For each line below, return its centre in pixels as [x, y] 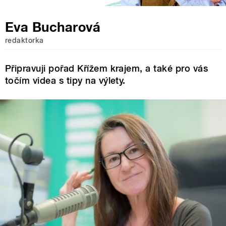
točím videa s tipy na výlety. [65, 80]
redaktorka [24, 41]
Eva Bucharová [53, 27]
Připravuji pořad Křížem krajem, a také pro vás [107, 68]
